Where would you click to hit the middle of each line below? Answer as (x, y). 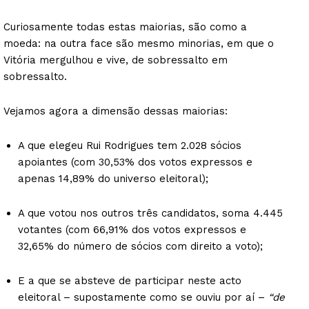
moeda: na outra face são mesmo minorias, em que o (139, 43)
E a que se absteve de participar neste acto (130, 280)
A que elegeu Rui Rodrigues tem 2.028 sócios (130, 145)
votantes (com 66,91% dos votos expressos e (132, 229)
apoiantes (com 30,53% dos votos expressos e (135, 162)
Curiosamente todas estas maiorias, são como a (125, 27)
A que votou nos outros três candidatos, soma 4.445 (150, 213)
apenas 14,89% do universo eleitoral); (113, 178)
